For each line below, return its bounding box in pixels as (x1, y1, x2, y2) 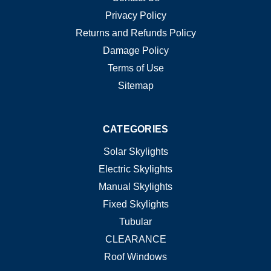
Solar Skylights (103, 146, 168, 157)
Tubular (119, 216, 152, 227)
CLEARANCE (105, 233, 166, 244)
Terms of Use (107, 62, 164, 73)
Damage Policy (102, 45, 169, 56)
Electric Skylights (99, 163, 172, 174)
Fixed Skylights (102, 198, 169, 209)
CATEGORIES (102, 123, 169, 134)
